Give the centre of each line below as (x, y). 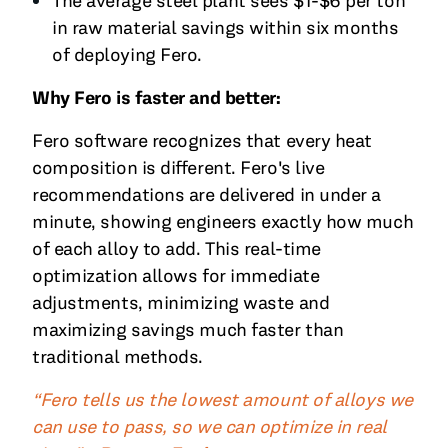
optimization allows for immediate (176, 276)
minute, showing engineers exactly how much (223, 222)
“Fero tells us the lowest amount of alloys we (222, 400)
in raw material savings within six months (225, 28)
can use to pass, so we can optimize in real (209, 427)
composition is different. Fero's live (178, 168)
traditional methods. (118, 357)
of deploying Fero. (127, 55)
